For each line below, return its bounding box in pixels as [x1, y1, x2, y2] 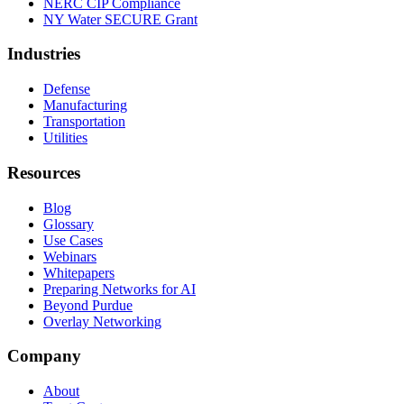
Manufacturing [43, 97, 127, 114]
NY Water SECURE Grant [43, 11, 197, 27]
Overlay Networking [43, 313, 161, 329]
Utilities [43, 130, 87, 146]
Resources [7, 162, 80, 182]
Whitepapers [43, 264, 115, 280]
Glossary [43, 216, 94, 232]
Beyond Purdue [43, 297, 133, 313]
